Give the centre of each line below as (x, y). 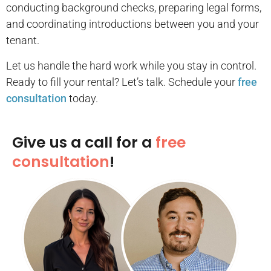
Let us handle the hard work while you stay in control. (131, 65)
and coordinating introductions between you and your (132, 24)
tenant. (23, 41)
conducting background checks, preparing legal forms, (134, 8)
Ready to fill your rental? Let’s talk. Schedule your (122, 82)
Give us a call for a (84, 143)
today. (83, 98)
